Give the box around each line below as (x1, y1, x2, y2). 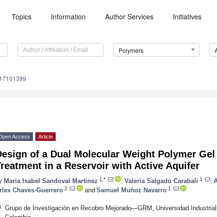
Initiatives (173, 12, 202, 21)
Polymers (118, 46, 143, 55)
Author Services (105, 12, 154, 21)
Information (51, 12, 86, 21)
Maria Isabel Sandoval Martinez (4, 177, 98, 185)
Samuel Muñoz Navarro (96, 186, 167, 194)
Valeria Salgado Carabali (124, 177, 198, 185)
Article (38, 134, 53, 140)
